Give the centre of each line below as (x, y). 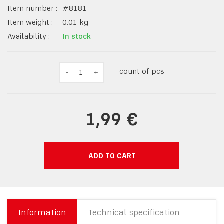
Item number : (32, 8)
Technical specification (134, 212)
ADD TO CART (112, 155)
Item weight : (30, 22)
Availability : (29, 36)
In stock (77, 36)
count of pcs (142, 71)
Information (42, 212)
